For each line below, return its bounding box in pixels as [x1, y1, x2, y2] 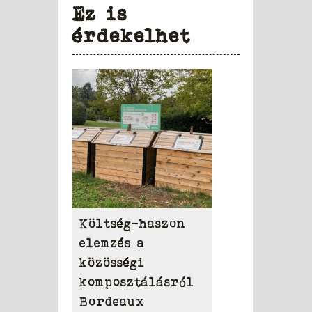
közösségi [79, 255, 145, 270]
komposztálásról [79, 274, 194, 289]
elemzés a [79, 235, 145, 250]
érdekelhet [72, 24, 191, 47]
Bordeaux [79, 294, 145, 309]
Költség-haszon [79, 216, 186, 231]
